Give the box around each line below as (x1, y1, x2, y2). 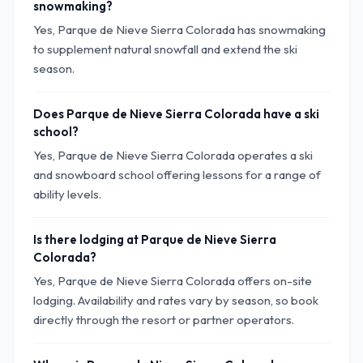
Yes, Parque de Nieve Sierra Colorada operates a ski (33, 147, 313, 163)
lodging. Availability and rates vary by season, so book (33, 293, 318, 308)
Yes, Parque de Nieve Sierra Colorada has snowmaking (33, 22, 326, 37)
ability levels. (33, 186, 101, 202)
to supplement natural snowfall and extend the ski (33, 41, 297, 57)
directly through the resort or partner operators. (33, 312, 294, 327)
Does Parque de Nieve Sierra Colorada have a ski (33, 106, 319, 122)
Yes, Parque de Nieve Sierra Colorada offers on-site (33, 273, 312, 288)
